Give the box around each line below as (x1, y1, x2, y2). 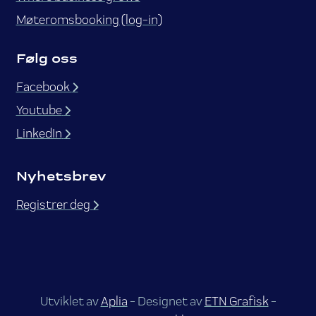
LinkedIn (16, 126, 62, 141)
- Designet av (127, 293, 205, 309)
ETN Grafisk (204, 293, 269, 309)
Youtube (16, 102, 62, 118)
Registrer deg (16, 197, 92, 212)
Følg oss (16, 50, 78, 67)
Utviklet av (39, 293, 101, 309)
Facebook (16, 79, 72, 95)
